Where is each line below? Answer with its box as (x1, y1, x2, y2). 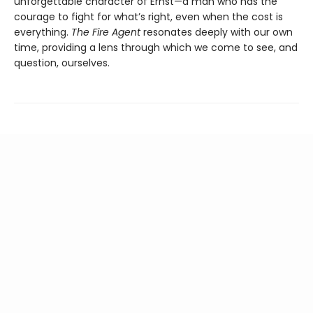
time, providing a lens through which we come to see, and (14, 40, 298, 54)
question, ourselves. (14, 55, 110, 70)
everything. (14, 24, 71, 39)
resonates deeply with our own (143, 24, 293, 39)
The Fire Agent (71, 24, 143, 39)
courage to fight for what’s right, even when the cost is (14, 9, 283, 24)
